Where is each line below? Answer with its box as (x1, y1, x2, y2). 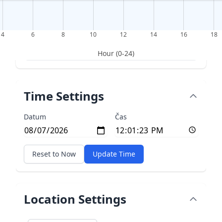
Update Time (93, 149, 135, 159)
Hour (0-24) (98, 49, 134, 58)
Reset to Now (32, 149, 76, 159)
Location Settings (24, 191, 126, 207)
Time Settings (24, 88, 104, 104)
